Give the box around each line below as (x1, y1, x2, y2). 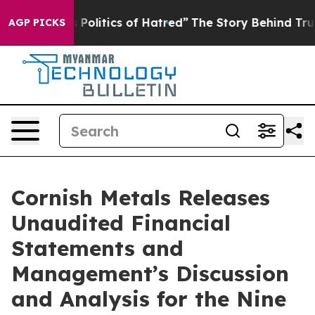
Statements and (11, 235, 184, 262)
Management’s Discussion (11, 260, 289, 287)
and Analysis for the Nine (11, 285, 286, 312)
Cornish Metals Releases (11, 184, 270, 211)
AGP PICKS (8, 16, 65, 29)
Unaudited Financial (11, 210, 231, 236)
